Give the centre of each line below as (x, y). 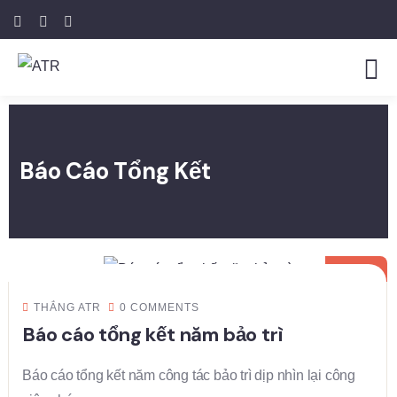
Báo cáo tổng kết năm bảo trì (152, 335)
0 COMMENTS (160, 307)
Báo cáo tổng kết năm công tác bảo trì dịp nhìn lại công (189, 375)
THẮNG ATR (67, 307)
